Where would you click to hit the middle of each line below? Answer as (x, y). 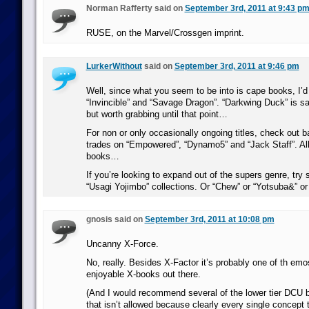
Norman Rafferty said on (135, 8)
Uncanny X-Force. (122, 244)
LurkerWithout (114, 66)
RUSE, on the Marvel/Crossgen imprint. (165, 33)
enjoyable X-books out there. (143, 274)
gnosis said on (115, 219)
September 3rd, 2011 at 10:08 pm (209, 219)
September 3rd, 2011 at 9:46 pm (237, 66)
